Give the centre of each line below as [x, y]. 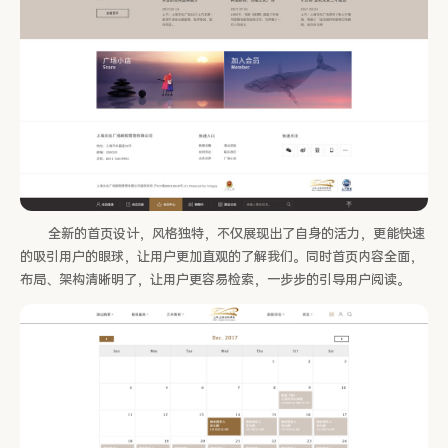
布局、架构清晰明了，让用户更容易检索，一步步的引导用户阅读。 [215, 280]
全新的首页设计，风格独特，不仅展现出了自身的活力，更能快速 [236, 234]
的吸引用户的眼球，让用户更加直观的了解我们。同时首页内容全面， [221, 257]
